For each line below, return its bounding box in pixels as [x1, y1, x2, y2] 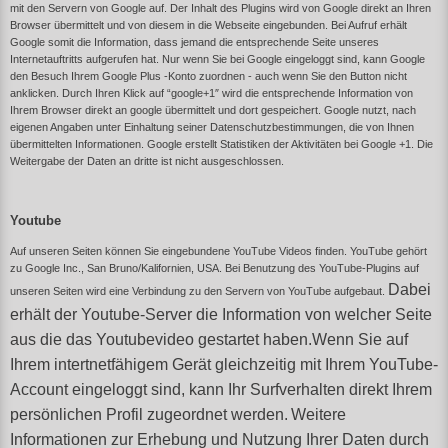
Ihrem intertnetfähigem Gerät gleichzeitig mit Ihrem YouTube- [10, 356, 438, 374]
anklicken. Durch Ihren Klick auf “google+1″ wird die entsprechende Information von [10, 86, 413, 99]
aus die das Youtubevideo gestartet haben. [10, 331, 312, 349]
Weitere [291, 406, 346, 424]
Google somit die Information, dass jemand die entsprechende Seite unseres [10, 35, 379, 48]
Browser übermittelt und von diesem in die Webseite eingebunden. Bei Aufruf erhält [10, 18, 407, 31]
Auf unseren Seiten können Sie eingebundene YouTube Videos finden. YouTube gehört [10, 245, 427, 258]
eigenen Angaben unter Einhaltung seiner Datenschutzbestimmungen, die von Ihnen [10, 120, 414, 133]
